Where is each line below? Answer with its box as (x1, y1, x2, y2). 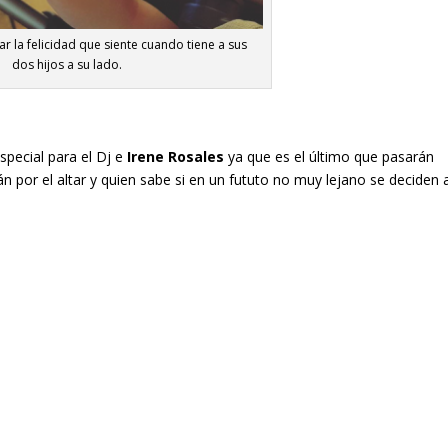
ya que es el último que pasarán (224, 146, 435, 166)
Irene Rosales (127, 146, 225, 166)
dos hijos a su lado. (11, 56, 122, 74)
